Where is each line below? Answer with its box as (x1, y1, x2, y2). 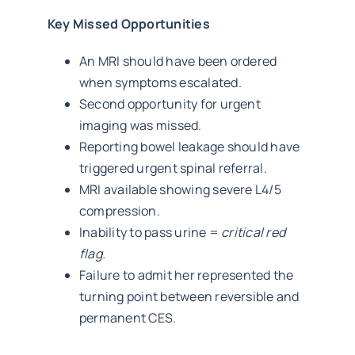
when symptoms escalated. (78, 73, 242, 91)
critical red (221, 223, 286, 241)
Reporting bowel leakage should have (78, 137, 300, 155)
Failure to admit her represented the (78, 265, 294, 284)
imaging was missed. (78, 116, 202, 134)
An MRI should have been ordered (78, 52, 277, 70)
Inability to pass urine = (78, 223, 222, 241)
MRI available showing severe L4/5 (78, 180, 281, 198)
